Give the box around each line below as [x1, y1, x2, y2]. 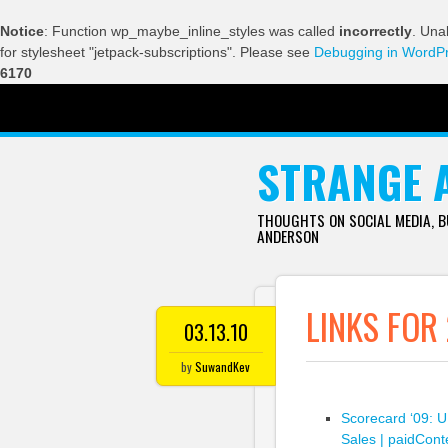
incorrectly [339, 23, 412, 39]
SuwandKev [195, 358, 251, 375]
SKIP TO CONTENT [170, 101, 265, 122]
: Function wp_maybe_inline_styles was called [44, 23, 339, 39]
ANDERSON [256, 225, 319, 247]
